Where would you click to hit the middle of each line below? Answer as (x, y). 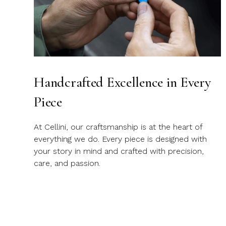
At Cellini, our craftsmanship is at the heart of (118, 127)
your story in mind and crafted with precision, (119, 151)
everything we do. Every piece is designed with (121, 139)
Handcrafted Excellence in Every (122, 82)
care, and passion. (67, 163)
